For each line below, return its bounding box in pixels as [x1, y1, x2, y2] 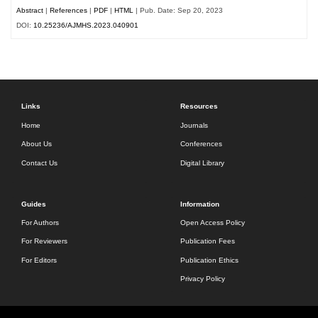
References [50, 6, 88, 15]
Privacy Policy [180, 275, 225, 283]
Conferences [180, 140, 222, 148]
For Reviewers [21, 237, 67, 246]
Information [180, 199, 219, 208]
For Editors [21, 256, 57, 264]
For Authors [21, 218, 59, 226]
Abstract [16, 6, 44, 15]
